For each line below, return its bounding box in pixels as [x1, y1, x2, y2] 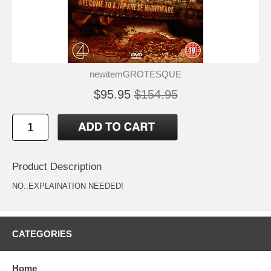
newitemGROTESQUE [90, 68, 181, 79]
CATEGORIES [12, 228, 72, 239]
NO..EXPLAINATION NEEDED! [12, 181, 123, 191]
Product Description [12, 160, 102, 172]
